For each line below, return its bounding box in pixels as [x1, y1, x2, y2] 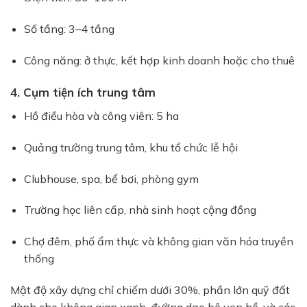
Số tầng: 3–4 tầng [24, 21, 114, 36]
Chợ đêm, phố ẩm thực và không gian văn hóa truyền [24, 234, 293, 249]
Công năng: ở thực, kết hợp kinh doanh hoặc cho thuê [24, 53, 295, 67]
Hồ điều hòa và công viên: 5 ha [24, 108, 179, 123]
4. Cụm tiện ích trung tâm [10, 85, 156, 100]
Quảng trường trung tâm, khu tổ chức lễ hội [24, 140, 238, 154]
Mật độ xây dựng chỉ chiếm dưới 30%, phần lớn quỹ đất [10, 282, 290, 297]
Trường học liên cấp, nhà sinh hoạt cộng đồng [24, 203, 256, 217]
